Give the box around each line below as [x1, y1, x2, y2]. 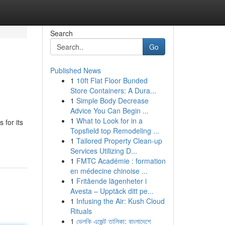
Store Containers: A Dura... [70, 85, 156, 95]
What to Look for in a [76, 116, 143, 126]
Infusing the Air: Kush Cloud [76, 196, 165, 206]
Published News [50, 65, 101, 75]
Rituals [70, 206, 92, 216]
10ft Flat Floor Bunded [76, 75, 148, 85]
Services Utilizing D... [70, 146, 137, 156]
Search [50, 28, 73, 38]
